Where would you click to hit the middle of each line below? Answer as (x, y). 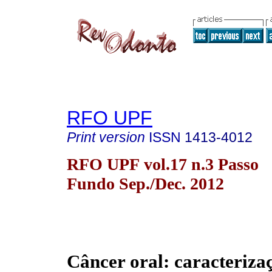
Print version (106, 137)
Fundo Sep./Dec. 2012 (145, 183)
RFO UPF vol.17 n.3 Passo (163, 164)
